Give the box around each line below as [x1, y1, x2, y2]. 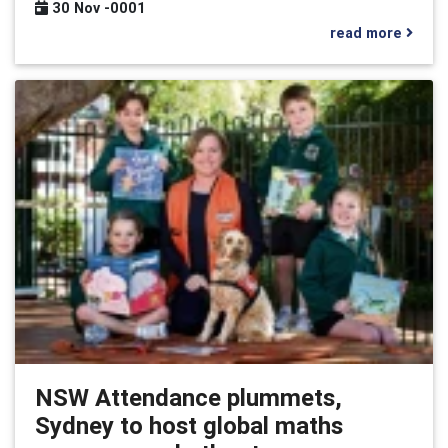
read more [330, 23, 406, 42]
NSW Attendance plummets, [35, 382, 342, 412]
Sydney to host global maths [35, 410, 343, 440]
